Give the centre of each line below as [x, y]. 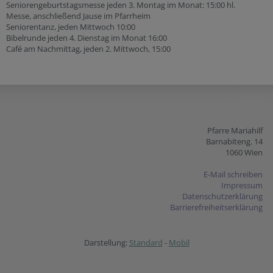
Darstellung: [106, 242]
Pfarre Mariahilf [235, 130]
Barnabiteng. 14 [234, 141]
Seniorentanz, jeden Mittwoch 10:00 [71, 27]
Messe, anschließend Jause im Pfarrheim [78, 16]
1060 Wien [244, 152]
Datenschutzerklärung [222, 196]
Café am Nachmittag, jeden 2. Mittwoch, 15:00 [88, 48]
